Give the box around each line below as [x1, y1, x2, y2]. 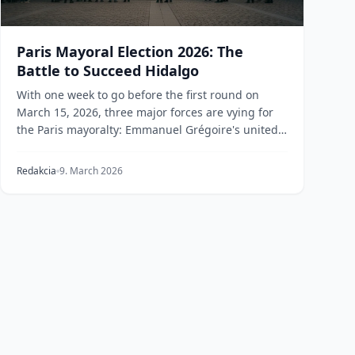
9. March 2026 [59, 164, 123, 177]
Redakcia [17, 164, 56, 177]
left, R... [17, 139, 57, 155]
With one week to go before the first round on [17, 87, 259, 102]
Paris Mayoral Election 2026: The [17, 42, 243, 61]
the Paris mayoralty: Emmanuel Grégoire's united [17, 122, 278, 137]
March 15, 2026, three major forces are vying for [17, 105, 273, 120]
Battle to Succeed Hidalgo [17, 61, 199, 80]
